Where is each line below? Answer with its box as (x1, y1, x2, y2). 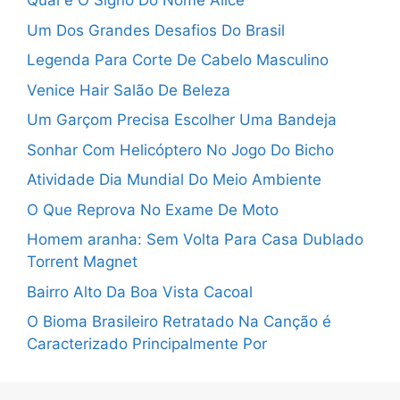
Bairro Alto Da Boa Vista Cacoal (27, 282, 253, 301)
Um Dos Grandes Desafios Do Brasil (27, 21, 285, 39)
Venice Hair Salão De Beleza (27, 80, 230, 99)
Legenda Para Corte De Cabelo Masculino (27, 51, 329, 70)
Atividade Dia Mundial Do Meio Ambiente (27, 171, 321, 189)
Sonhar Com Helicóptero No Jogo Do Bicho (27, 140, 334, 159)
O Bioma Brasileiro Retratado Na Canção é (27, 312, 331, 331)
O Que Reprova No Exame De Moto (27, 200, 279, 219)
